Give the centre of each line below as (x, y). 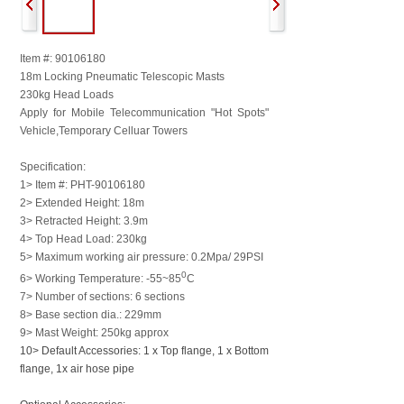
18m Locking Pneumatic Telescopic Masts (124, 77)
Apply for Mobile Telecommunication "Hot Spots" (144, 113)
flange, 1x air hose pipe (77, 369)
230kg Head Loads (67, 95)
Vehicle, (39, 131)
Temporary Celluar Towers (123, 131)
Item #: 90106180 (63, 59)
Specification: (53, 167)
